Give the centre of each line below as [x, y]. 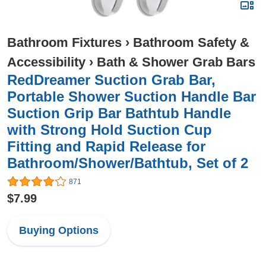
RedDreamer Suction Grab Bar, [111, 80]
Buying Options [59, 231]
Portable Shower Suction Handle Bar [132, 96]
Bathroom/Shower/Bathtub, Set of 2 [128, 163]
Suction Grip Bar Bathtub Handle [119, 113]
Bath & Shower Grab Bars [176, 62]
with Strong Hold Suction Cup [110, 130]
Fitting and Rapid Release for [106, 146]
